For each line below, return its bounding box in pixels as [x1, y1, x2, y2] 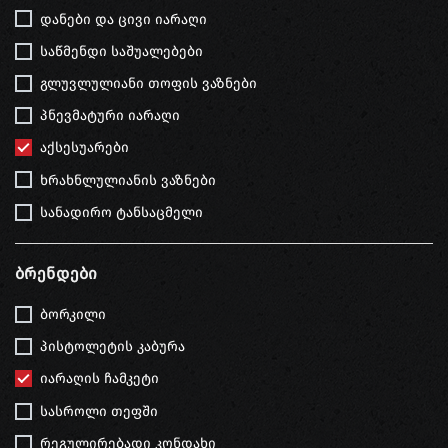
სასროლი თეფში [40, 402, 158, 420]
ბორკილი [40, 305, 106, 323]
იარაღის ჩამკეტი [40, 370, 159, 388]
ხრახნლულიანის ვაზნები [40, 171, 216, 189]
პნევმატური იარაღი [40, 106, 180, 124]
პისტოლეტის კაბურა [40, 338, 185, 356]
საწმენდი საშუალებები [40, 42, 203, 60]
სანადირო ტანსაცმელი [40, 203, 203, 221]
